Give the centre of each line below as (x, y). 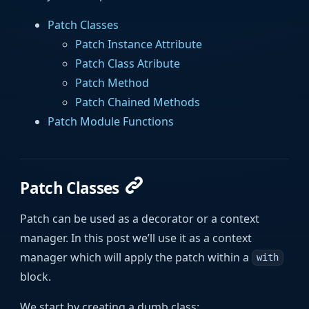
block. (36, 276)
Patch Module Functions (111, 121)
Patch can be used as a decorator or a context (140, 218)
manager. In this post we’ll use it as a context (136, 238)
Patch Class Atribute (128, 63)
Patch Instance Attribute (139, 44)
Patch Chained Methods (138, 102)
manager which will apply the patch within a (136, 257)
